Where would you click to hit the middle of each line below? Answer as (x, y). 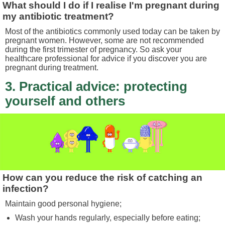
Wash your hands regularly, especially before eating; (108, 218)
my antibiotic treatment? (59, 16)
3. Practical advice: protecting (96, 87)
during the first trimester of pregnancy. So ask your (93, 49)
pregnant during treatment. (52, 67)
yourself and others (65, 101)
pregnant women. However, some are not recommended (104, 40)
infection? (26, 189)
